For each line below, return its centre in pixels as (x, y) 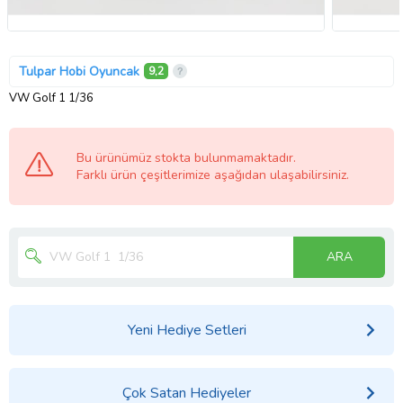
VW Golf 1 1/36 (81, 98)
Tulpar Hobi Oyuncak (79, 71)
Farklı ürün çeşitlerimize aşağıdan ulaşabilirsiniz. (213, 175)
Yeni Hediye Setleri (187, 330)
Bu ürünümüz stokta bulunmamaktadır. (186, 157)
